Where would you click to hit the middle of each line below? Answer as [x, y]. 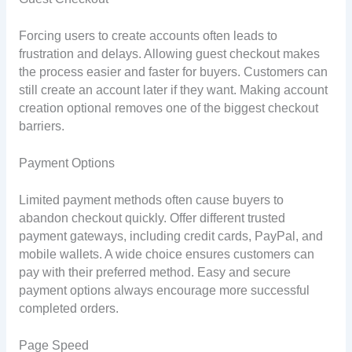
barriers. [41, 126]
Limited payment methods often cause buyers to [151, 200]
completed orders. [68, 308]
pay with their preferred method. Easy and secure [154, 272]
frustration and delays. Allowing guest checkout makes [169, 53]
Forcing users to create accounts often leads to [148, 35]
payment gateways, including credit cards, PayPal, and [170, 236]
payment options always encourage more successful [164, 290]
